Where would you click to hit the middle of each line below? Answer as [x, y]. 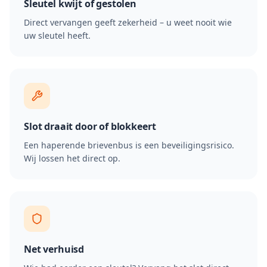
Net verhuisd [54, 249]
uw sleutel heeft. [57, 35]
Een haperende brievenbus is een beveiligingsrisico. [129, 145]
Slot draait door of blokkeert [90, 126]
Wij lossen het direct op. [72, 158]
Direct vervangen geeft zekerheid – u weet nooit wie [128, 22]
